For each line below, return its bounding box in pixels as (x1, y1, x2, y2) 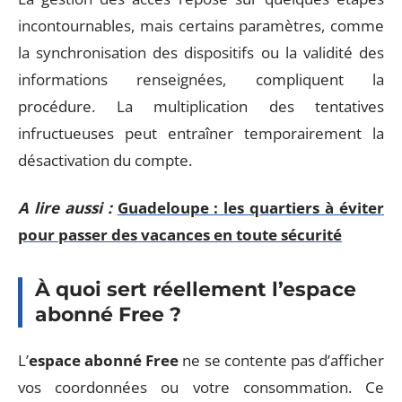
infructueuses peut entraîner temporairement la (18, 123, 384, 144)
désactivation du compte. (18, 150, 192, 170)
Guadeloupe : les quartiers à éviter (117, 197, 385, 218)
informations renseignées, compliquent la (18, 69, 384, 90)
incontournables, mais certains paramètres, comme (18, 15, 384, 36)
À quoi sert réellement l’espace (35, 276, 356, 301)
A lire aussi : (18, 197, 112, 218)
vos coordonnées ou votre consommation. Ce (18, 377, 384, 398)
